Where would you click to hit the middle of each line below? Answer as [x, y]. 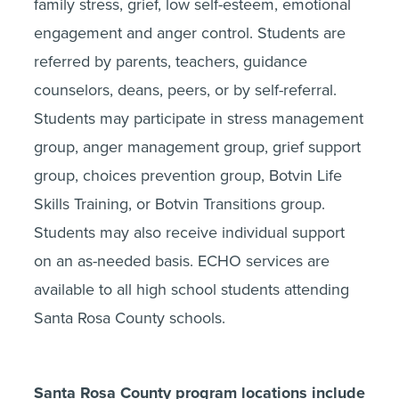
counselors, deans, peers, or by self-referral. [185, 90]
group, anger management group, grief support [197, 147]
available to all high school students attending [191, 289]
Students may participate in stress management [199, 118]
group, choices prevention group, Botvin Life [188, 175]
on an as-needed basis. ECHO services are [182, 261]
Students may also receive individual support [189, 232]
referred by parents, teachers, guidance [171, 61]
